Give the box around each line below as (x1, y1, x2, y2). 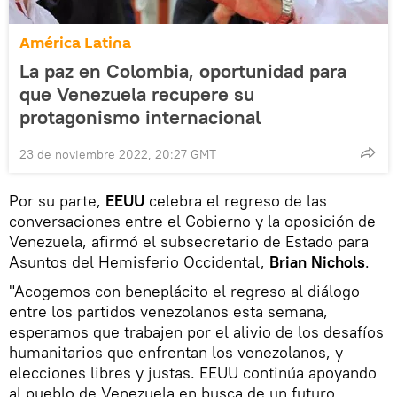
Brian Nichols (269, 251, 365, 272)
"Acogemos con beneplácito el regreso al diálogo (9, 280, 360, 301)
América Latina (19, 31, 131, 54)
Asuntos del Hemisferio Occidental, (9, 251, 269, 272)
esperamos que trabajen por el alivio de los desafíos (9, 321, 384, 342)
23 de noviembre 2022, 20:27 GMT (19, 145, 216, 162)
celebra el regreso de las (144, 190, 327, 211)
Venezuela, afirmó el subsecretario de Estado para (9, 230, 369, 252)
